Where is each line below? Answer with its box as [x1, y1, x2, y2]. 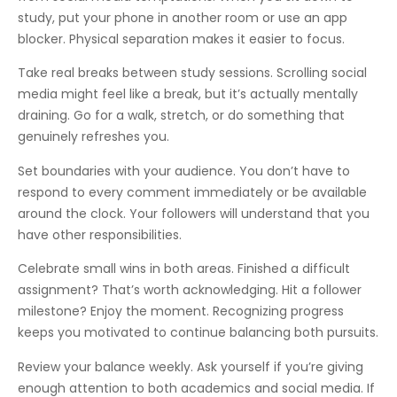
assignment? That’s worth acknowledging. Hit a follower [18, 281, 362, 300]
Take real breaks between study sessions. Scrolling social [18, 64, 367, 82]
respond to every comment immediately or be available [18, 183, 367, 201]
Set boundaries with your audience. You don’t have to [18, 161, 350, 180]
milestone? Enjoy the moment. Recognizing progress [18, 302, 344, 321]
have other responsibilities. [18, 225, 182, 244]
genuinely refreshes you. [18, 128, 169, 146]
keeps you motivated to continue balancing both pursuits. [18, 323, 378, 342]
